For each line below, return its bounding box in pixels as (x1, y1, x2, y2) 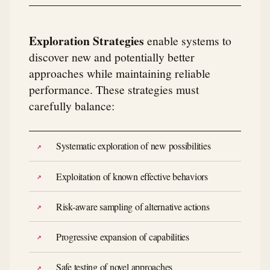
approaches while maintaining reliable (29, 64, 210, 81)
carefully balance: (29, 97, 115, 113)
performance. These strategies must (29, 81, 199, 97)
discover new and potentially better (29, 48, 195, 64)
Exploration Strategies (29, 31, 144, 49)
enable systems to (144, 32, 231, 48)
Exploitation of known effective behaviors (55, 169, 208, 183)
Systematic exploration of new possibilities (55, 139, 211, 152)
